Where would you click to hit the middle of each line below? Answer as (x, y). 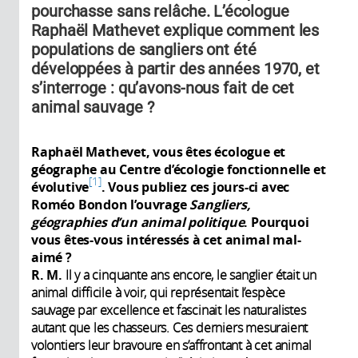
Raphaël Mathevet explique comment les (175, 30)
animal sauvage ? (93, 107)
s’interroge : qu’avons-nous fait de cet (163, 88)
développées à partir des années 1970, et (175, 68)
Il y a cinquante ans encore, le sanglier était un (189, 274)
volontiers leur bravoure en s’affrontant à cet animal (171, 345)
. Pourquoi (276, 222)
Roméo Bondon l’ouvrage (111, 204)
